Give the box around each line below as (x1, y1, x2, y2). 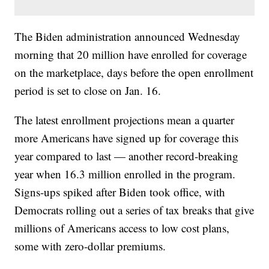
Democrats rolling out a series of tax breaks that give (14, 202, 255, 218)
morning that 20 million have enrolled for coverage (14, 47, 247, 62)
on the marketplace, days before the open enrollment (14, 65, 254, 80)
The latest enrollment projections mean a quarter (14, 112, 235, 128)
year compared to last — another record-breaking (14, 148, 239, 164)
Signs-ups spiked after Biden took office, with (14, 184, 226, 200)
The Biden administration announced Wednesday (14, 29, 241, 44)
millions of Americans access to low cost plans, (14, 220, 230, 236)
